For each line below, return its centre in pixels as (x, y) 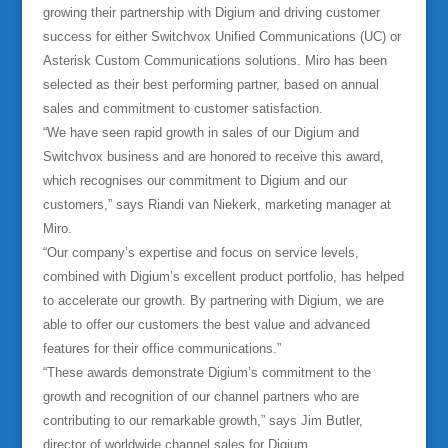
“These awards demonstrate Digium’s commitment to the (206, 372)
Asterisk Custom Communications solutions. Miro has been (214, 60)
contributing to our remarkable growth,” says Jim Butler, (202, 420)
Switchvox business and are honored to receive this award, (213, 156)
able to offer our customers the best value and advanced (206, 324)
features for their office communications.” (161, 348)
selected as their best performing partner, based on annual (210, 84)
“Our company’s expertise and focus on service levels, (200, 252)
